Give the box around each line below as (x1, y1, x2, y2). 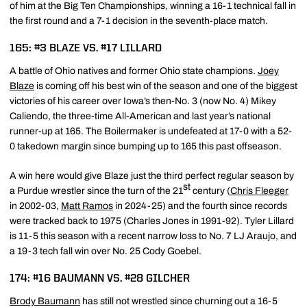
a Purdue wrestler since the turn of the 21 (10, 185, 183, 196)
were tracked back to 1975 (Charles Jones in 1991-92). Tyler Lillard (10, 215, 294, 226)
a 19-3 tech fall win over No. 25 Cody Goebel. (10, 245, 201, 256)
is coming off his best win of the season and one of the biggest (34, 80, 297, 91)
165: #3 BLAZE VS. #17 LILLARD (10, 42, 162, 54)
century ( (191, 185, 230, 196)
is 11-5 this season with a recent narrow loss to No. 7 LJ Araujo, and (10, 230, 297, 241)
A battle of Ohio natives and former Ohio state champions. (10, 65, 258, 76)
